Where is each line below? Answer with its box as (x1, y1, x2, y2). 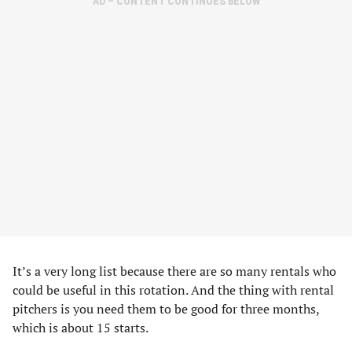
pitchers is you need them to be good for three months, (13, 300, 319, 317)
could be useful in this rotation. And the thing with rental (13, 281, 334, 299)
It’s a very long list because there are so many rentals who (13, 262, 336, 280)
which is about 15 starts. (13, 319, 148, 336)
